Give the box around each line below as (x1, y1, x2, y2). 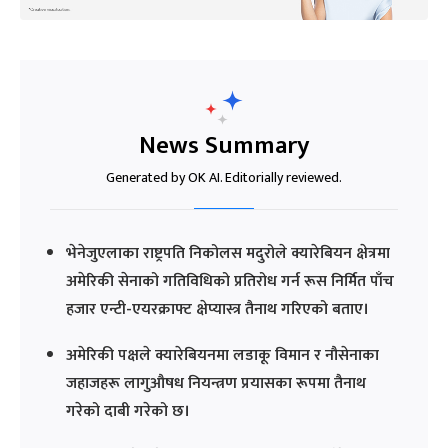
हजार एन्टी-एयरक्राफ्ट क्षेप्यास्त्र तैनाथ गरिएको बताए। (66, 296, 369, 323)
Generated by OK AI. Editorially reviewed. (106, 166, 342, 189)
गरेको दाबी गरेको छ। (66, 398, 190, 425)
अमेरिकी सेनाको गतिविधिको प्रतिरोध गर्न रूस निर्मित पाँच (66, 268, 394, 295)
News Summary (138, 125, 310, 166)
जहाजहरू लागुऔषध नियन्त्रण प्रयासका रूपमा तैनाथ (66, 370, 366, 397)
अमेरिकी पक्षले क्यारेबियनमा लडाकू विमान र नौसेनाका (66, 342, 379, 369)
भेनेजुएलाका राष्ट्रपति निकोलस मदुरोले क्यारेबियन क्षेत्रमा (66, 240, 390, 267)
